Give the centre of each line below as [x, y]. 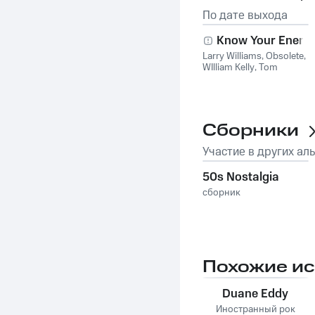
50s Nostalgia [241, 177]
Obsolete [285, 56]
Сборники [251, 131]
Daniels [218, 79]
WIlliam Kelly [229, 67]
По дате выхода [245, 15]
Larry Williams [232, 56]
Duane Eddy [256, 294]
